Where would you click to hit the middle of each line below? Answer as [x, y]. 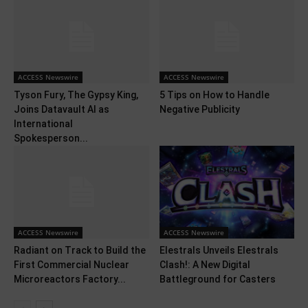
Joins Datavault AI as [62, 110]
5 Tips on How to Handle [214, 95]
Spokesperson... [51, 139]
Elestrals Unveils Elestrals [219, 251]
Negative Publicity [199, 110]
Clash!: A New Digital [205, 265]
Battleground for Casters [217, 279]
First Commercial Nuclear [71, 265]
